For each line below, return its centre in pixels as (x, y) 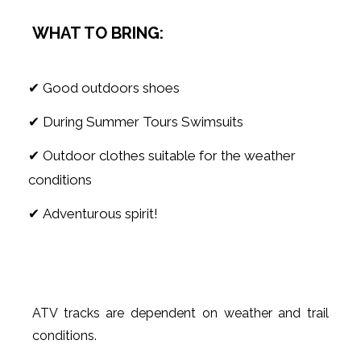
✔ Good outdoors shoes (104, 87)
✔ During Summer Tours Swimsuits (136, 121)
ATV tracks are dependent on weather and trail (180, 313)
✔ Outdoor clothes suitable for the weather (162, 155)
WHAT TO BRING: (98, 33)
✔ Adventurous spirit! (93, 213)
